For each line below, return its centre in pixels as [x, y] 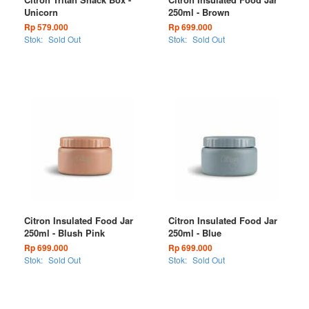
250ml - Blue [195, 233]
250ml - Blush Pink [64, 233]
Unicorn [41, 12]
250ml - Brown [199, 12]
